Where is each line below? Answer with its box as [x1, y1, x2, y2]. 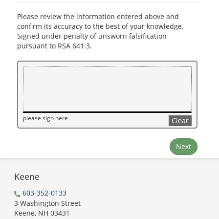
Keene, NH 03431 [14, 208, 70, 218]
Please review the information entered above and [17, 12, 179, 22]
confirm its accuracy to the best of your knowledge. [17, 22, 184, 31]
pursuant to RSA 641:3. [17, 41, 92, 51]
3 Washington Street [14, 198, 81, 208]
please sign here [23, 114, 68, 122]
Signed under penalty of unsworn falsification [17, 31, 167, 41]
